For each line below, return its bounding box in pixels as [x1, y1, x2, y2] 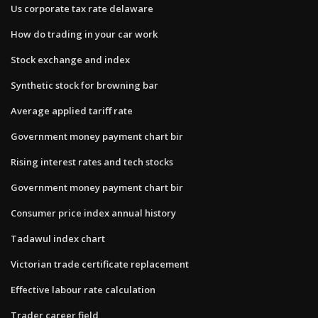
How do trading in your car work [11, 27, 158, 40]
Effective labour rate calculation [11, 283, 155, 296]
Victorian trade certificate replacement [11, 257, 189, 270]
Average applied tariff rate [11, 104, 133, 117]
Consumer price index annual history [11, 206, 176, 219]
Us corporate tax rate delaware [11, 1, 153, 15]
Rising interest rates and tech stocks [11, 155, 173, 168]
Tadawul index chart [11, 231, 105, 245]
